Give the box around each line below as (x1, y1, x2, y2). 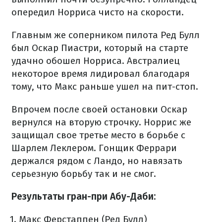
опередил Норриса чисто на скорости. (11, 6, 184, 18)
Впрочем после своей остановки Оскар (11, 104, 187, 115)
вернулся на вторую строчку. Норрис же (11, 116, 191, 128)
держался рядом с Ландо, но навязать (11, 155, 182, 166)
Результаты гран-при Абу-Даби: (11, 191, 156, 202)
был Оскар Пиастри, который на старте (11, 42, 188, 54)
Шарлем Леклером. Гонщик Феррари (11, 142, 177, 154)
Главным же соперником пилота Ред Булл (11, 29, 200, 41)
